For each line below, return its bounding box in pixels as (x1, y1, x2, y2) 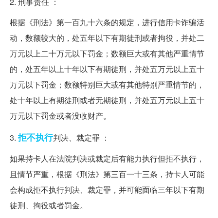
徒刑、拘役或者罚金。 (10, 200, 88, 211)
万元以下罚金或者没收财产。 (10, 110, 111, 122)
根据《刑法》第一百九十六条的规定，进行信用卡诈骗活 (10, 17, 204, 28)
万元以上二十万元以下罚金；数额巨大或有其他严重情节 (10, 48, 204, 59)
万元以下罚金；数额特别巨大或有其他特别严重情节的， (10, 79, 204, 91)
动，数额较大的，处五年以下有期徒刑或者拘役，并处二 (10, 32, 204, 44)
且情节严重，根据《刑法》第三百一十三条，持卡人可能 (10, 168, 204, 180)
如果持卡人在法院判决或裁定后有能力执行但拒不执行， (10, 153, 204, 164)
